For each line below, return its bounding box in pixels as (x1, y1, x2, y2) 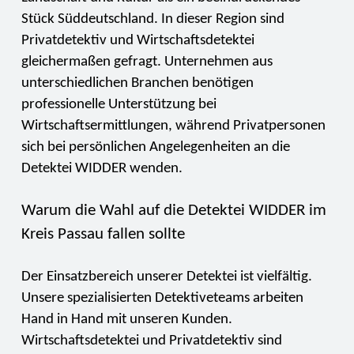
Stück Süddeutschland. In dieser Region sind (21, 12, 284, 27)
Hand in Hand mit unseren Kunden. (21, 312, 232, 327)
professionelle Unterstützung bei (21, 97, 217, 112)
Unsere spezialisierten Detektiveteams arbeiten (21, 291, 303, 306)
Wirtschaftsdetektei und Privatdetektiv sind (21, 333, 282, 348)
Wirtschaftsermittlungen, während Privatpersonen (21, 119, 326, 134)
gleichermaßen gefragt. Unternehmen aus (21, 55, 273, 70)
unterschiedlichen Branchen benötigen (21, 76, 254, 91)
